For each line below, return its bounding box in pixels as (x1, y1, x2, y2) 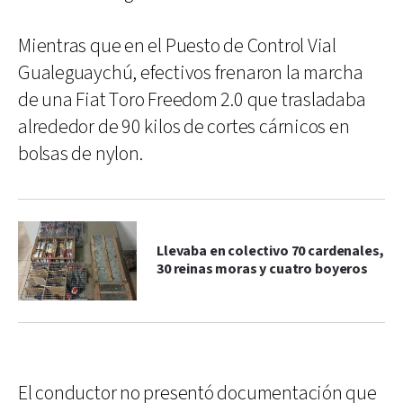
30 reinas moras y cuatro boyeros (157, 259, 368, 279)
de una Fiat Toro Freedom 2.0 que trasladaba (18, 86, 366, 113)
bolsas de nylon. (18, 140, 143, 167)
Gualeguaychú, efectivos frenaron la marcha (18, 59, 363, 86)
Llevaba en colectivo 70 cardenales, (157, 241, 384, 261)
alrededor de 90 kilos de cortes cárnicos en (18, 113, 350, 140)
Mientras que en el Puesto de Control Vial (18, 32, 336, 59)
